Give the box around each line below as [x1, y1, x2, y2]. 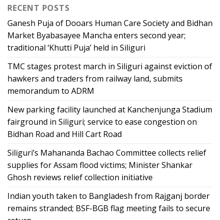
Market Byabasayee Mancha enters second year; [7, 30, 186, 41]
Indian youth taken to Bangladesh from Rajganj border [7, 191, 210, 202]
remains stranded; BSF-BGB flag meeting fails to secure [7, 203, 210, 214]
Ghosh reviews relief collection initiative [7, 172, 153, 183]
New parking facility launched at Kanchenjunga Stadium [7, 104, 212, 115]
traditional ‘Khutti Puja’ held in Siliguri [7, 42, 145, 54]
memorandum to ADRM [7, 85, 94, 97]
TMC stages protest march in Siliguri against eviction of [7, 61, 212, 72]
